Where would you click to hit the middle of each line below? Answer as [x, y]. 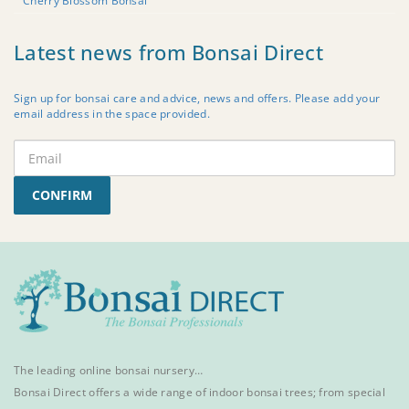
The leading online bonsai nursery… [109, 371]
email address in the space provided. [112, 114]
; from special [349, 393]
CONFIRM [62, 195]
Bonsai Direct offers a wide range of [112, 393]
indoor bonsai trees [261, 393]
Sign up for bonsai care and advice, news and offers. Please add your [197, 99]
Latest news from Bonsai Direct [168, 52]
